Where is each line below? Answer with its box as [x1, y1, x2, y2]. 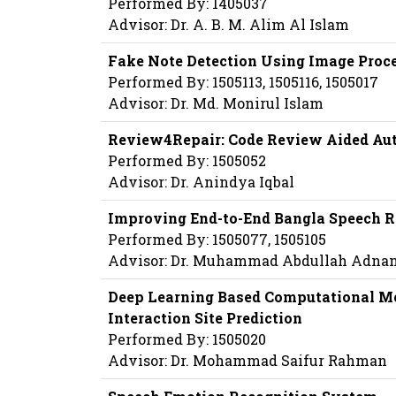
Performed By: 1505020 [108, 330, 266, 349]
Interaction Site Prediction [108, 308, 302, 328]
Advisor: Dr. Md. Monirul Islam [108, 94, 324, 113]
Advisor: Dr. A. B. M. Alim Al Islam [108, 15, 349, 34]
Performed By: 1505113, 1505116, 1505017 [108, 72, 378, 92]
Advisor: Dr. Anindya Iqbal [108, 172, 294, 192]
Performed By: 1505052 [108, 151, 266, 171]
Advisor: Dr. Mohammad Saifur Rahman [108, 351, 387, 370]
